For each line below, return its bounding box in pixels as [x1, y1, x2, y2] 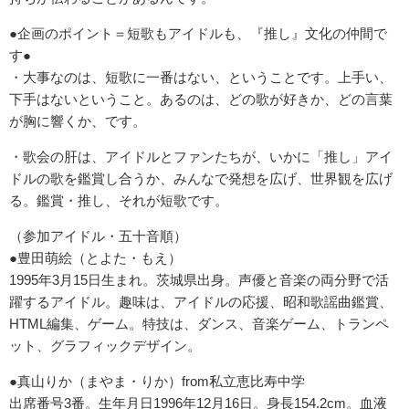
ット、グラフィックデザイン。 [9, 338, 201, 354]
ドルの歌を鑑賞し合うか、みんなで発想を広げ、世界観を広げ [9, 171, 393, 187]
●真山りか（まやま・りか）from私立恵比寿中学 [9, 373, 305, 390]
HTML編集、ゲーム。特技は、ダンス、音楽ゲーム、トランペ [9, 316, 389, 332]
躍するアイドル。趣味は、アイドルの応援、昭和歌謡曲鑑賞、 [9, 294, 393, 310]
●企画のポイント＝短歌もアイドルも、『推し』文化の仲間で [9, 26, 387, 42]
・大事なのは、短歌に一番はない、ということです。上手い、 [9, 69, 393, 86]
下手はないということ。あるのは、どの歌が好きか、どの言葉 [9, 91, 393, 108]
